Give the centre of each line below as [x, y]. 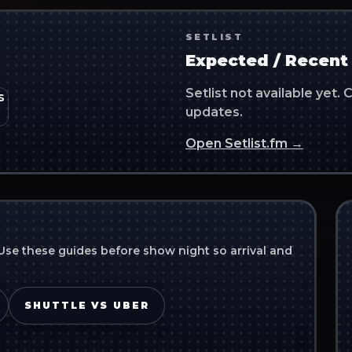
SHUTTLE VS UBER [87, 305]
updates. [214, 112]
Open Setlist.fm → [244, 143]
